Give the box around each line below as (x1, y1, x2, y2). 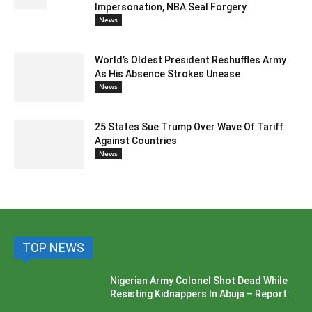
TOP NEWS (22, 240, 84, 255)
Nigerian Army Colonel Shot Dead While (110, 274, 288, 286)
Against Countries (95, 134, 177, 146)
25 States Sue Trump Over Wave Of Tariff (95, 120, 283, 132)
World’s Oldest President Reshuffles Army (95, 54, 286, 65)
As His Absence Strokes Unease (95, 68, 240, 79)
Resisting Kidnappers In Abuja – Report (110, 288, 288, 299)
